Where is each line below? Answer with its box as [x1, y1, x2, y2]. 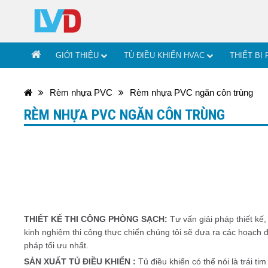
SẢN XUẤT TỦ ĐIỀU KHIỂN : [24, 256, 139, 266]
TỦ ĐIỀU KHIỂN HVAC [124, 50, 205, 60]
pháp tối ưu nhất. [24, 240, 89, 250]
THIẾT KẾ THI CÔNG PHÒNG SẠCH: [24, 214, 170, 224]
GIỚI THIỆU [56, 50, 99, 60]
